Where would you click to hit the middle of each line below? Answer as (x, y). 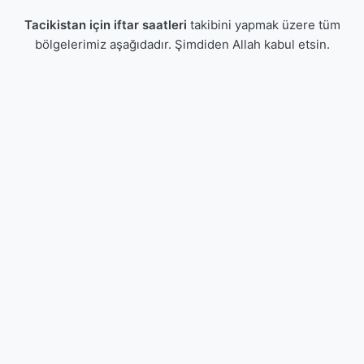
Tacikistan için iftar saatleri (105, 25)
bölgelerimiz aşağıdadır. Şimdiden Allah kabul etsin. (182, 44)
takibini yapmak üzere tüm (263, 25)
